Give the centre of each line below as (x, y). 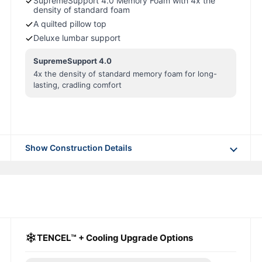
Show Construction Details (78, 148)
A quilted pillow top (70, 24)
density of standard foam (81, 10)
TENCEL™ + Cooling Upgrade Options (115, 238)
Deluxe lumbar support (77, 38)
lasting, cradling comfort (77, 85)
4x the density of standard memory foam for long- (125, 74)
